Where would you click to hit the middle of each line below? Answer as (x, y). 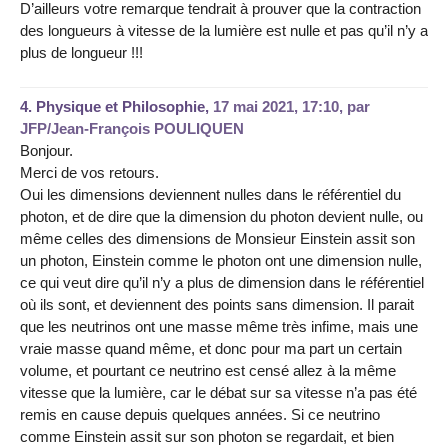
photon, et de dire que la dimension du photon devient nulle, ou (221, 216)
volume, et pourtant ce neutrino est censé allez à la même (208, 370)
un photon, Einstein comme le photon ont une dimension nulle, (221, 260)
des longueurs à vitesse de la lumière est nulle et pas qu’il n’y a (224, 31)
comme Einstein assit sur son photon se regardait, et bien (207, 436)
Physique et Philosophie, (124, 106)
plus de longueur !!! (81, 53)
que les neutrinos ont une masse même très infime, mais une (219, 326)
